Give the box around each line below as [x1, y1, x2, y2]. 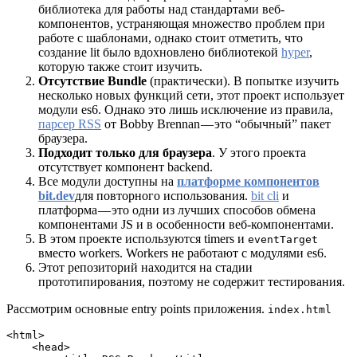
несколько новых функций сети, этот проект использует [38, 88, 344, 102]
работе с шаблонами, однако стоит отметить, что [38, 30, 303, 45]
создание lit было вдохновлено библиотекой [38, 45, 281, 59]
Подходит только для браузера [38, 145, 212, 159]
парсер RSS [38, 116, 101, 131]
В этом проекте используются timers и [38, 231, 248, 245]
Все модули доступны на [38, 174, 177, 188]
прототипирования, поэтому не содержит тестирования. [38, 274, 345, 288]
